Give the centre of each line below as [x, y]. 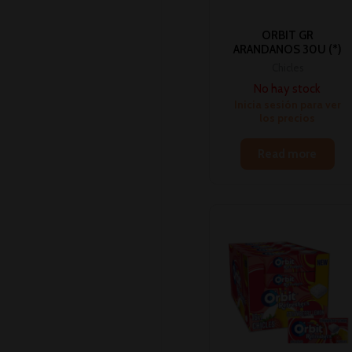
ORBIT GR [287, 35]
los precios [288, 118]
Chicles [287, 68]
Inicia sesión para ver [287, 105]
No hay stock [288, 89]
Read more [288, 154]
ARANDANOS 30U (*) [287, 49]
